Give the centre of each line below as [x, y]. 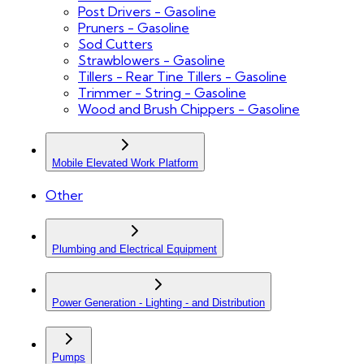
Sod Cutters [115, 44]
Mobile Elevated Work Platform [125, 163]
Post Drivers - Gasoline [147, 12]
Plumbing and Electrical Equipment [134, 249]
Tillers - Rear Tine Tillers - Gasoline [182, 77]
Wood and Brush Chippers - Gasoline [189, 109]
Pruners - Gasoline [134, 28]
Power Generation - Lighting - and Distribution [158, 303]
